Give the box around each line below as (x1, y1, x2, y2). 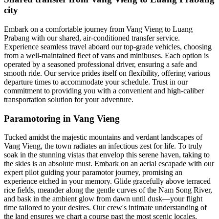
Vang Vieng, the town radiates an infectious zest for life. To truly (4, 142, 202, 151)
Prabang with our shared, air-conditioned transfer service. (4, 33, 180, 42)
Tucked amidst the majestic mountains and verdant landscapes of (4, 133, 202, 142)
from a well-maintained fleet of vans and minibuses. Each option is (4, 51, 209, 60)
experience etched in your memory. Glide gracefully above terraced (4, 177, 211, 186)
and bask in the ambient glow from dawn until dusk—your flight (4, 195, 202, 203)
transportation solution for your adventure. (4, 95, 133, 104)
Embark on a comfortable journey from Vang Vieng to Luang (4, 24, 193, 33)
